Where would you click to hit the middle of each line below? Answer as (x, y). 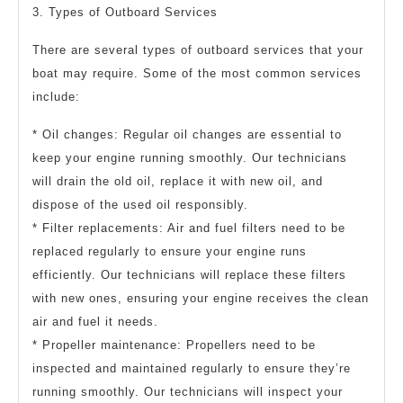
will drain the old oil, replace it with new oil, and (178, 181)
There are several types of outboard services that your (198, 49)
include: (56, 96)
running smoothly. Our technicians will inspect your (188, 391)
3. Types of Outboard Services (125, 12)
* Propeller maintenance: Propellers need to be (174, 345)
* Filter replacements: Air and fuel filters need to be (189, 228)
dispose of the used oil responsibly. (140, 204)
